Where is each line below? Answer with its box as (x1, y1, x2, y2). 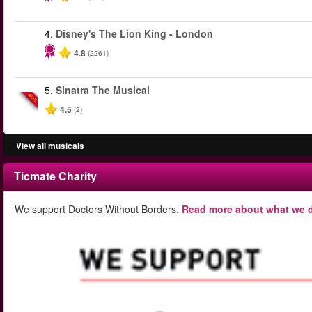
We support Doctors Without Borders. (15, 202, 182, 216)
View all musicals (16, 139, 84, 152)
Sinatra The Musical (56, 83, 150, 97)
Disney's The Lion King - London (56, 26, 213, 40)
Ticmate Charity (14, 168, 97, 184)
